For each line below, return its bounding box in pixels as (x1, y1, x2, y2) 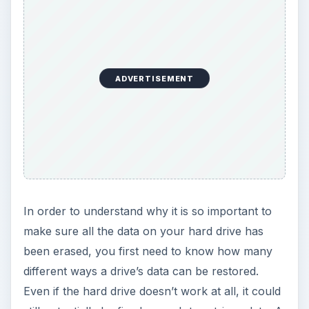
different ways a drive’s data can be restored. (23, 264, 259, 279)
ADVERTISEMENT (114, 73, 195, 83)
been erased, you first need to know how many (23, 244, 272, 259)
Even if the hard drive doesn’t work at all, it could (23, 284, 281, 299)
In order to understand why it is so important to (23, 204, 272, 219)
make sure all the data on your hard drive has (23, 224, 263, 239)
